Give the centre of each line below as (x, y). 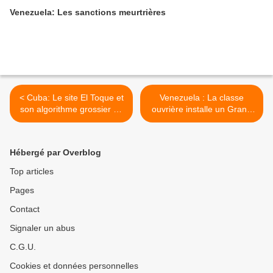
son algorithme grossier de (71, 109)
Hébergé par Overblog (55, 152)
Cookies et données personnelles (74, 266)
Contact (25, 209)
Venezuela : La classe (202, 97)
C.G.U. (23, 247)
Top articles (32, 171)
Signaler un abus (42, 228)
